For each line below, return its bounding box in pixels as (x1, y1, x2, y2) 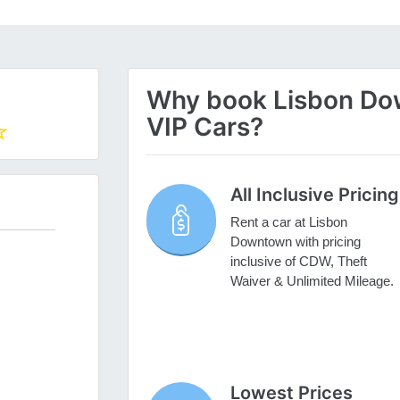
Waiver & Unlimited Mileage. (229, 273, 394, 289)
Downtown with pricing (229, 234, 361, 250)
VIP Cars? (146, 112, 263, 143)
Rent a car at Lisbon (229, 214, 347, 230)
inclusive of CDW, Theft (229, 254, 367, 270)
